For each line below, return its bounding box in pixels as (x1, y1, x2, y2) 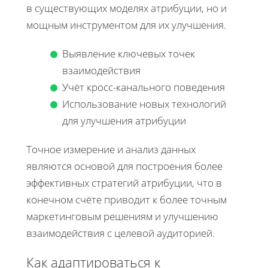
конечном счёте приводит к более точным (26, 192, 227, 206)
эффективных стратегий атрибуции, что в (26, 175, 222, 190)
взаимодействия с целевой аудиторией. (26, 226, 215, 240)
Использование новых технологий (62, 96, 226, 111)
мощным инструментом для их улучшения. (26, 17, 226, 32)
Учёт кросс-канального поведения (62, 80, 225, 94)
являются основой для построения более (26, 159, 223, 173)
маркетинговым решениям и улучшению (26, 209, 218, 223)
